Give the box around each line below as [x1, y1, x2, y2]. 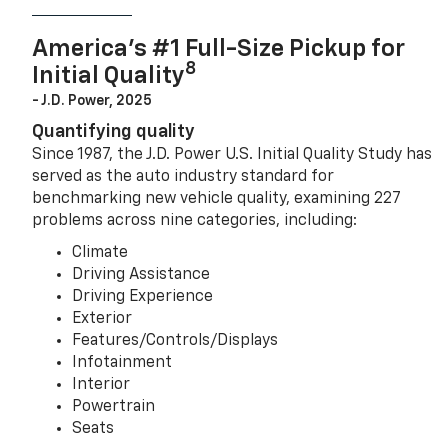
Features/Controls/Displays [72, 333, 279, 350]
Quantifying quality [32, 123, 196, 142]
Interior [72, 377, 131, 394]
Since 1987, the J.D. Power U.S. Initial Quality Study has [32, 147, 433, 164]
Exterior [72, 311, 133, 328]
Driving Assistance [72, 267, 211, 284]
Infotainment [72, 355, 173, 372]
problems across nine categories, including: [32, 213, 358, 230]
